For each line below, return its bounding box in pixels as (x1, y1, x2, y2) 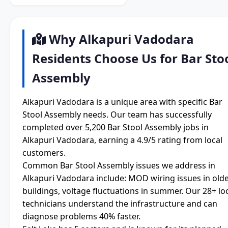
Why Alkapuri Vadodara (46, 31, 194, 48)
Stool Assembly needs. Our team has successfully (22, 109, 212, 121)
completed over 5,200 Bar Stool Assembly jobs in (22, 122, 209, 133)
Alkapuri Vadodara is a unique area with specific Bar (22, 96, 222, 108)
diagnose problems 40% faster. (22, 211, 140, 222)
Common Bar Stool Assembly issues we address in (22, 160, 215, 172)
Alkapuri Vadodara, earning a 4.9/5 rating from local (22, 134, 222, 146)
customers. (22, 147, 66, 159)
